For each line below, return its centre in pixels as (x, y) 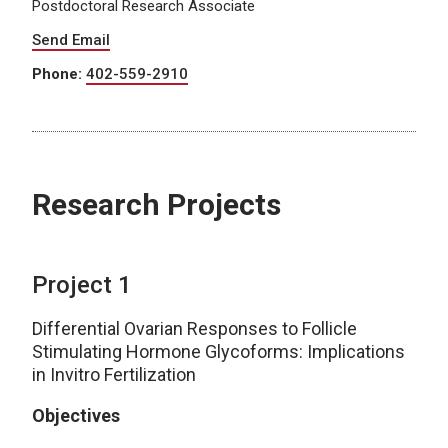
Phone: (59, 74)
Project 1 (82, 285)
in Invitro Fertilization (114, 375)
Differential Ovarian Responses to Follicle (194, 329)
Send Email (71, 40)
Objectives (76, 416)
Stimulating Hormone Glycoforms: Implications (218, 352)
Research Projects (156, 205)
